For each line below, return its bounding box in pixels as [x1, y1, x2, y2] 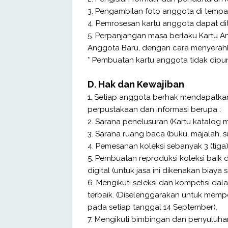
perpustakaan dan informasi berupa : [88, 104, 221, 114]
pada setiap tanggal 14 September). [88, 202, 217, 212]
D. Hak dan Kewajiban [88, 78, 184, 90]
